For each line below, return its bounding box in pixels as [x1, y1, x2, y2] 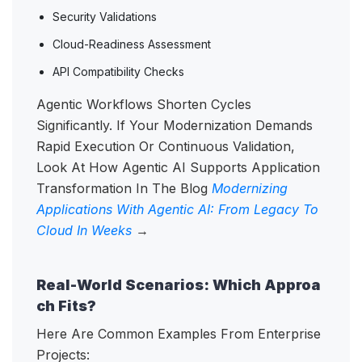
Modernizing [212, 180, 288, 197]
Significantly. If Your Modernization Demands [36, 117, 313, 134]
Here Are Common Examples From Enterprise [36, 326, 321, 343]
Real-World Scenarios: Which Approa [36, 276, 321, 294]
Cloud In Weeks [36, 222, 132, 239]
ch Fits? [36, 297, 96, 315]
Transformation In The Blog [36, 180, 212, 197]
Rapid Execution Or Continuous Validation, [36, 138, 295, 155]
